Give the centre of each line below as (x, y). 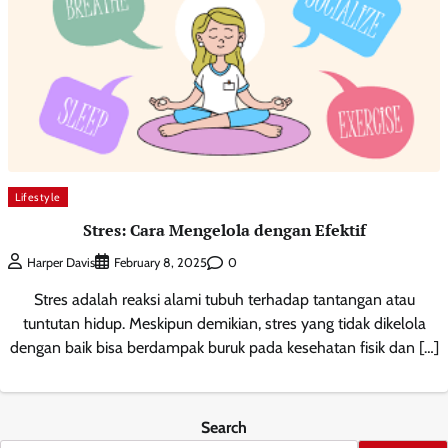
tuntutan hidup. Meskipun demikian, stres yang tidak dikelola (224, 324)
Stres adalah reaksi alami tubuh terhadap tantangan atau (224, 300)
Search (224, 428)
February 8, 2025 (160, 263)
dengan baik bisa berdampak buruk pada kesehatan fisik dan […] (224, 348)
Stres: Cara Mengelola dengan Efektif (224, 229)
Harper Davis (61, 263)
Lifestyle (38, 196)
